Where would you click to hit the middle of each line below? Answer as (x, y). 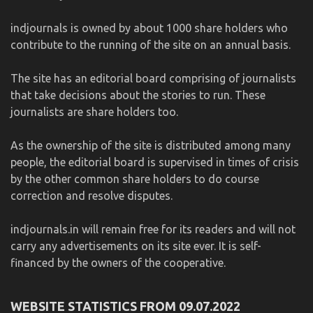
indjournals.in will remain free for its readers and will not (153, 229)
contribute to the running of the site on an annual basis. (151, 44)
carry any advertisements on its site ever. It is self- (136, 246)
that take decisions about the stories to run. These (138, 95)
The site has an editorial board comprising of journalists (153, 78)
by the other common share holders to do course (135, 179)
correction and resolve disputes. (92, 195)
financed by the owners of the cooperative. (118, 262)
